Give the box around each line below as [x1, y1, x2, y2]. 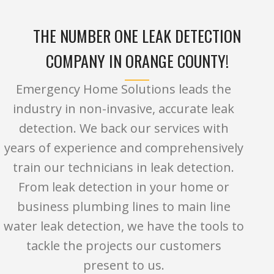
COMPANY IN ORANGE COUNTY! [45, 49, 229, 73]
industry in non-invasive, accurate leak [13, 100, 235, 117]
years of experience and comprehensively [4, 139, 243, 157]
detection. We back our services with [18, 120, 229, 137]
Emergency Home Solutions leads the [16, 81, 232, 98]
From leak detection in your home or [18, 179, 229, 196]
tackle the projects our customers [26, 237, 221, 254]
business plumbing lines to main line [17, 198, 231, 215]
